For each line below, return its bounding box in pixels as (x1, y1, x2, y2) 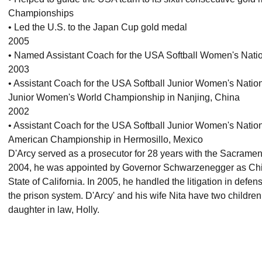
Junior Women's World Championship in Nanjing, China (8, 92, 240, 102)
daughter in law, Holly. (8, 204, 99, 215)
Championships (8, 8, 74, 18)
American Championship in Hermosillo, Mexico (8, 134, 203, 144)
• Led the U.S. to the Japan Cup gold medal (8, 22, 187, 32)
